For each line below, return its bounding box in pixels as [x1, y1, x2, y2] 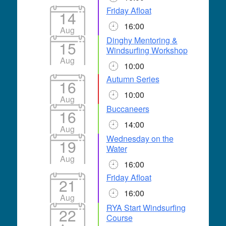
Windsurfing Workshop [106, 44, 188, 56]
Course [106, 211, 133, 223]
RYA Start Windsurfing [106, 201, 186, 213]
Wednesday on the [106, 133, 174, 145]
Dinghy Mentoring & [106, 34, 178, 46]
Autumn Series [106, 73, 159, 85]
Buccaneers [106, 103, 149, 115]
